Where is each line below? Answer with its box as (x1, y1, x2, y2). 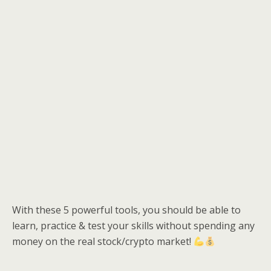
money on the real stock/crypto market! (12, 235, 194, 249)
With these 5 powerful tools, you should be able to (12, 203, 241, 217)
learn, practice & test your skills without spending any (12, 219, 255, 233)
